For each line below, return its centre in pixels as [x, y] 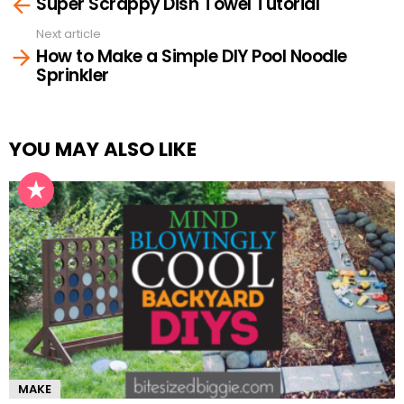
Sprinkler [73, 75]
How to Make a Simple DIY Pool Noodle [192, 56]
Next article [69, 33]
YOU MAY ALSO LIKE [103, 149]
